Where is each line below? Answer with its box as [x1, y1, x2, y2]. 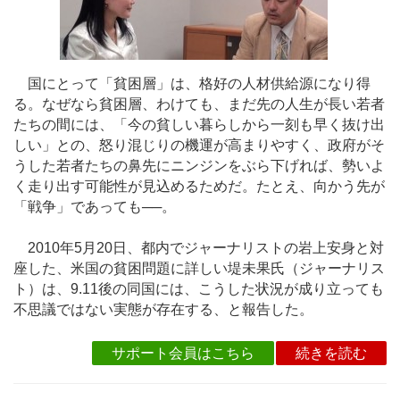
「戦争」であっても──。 [13, 199, 176, 214]
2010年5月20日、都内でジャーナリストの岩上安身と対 [13, 240, 384, 256]
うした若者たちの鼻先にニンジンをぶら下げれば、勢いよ [13, 158, 385, 173]
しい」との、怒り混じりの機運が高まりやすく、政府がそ [13, 137, 385, 153]
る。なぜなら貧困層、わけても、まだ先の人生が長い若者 [13, 96, 385, 112]
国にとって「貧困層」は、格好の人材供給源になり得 [13, 76, 371, 91]
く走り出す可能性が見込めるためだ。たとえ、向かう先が [13, 179, 385, 194]
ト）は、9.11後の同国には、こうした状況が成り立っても [13, 281, 384, 297]
